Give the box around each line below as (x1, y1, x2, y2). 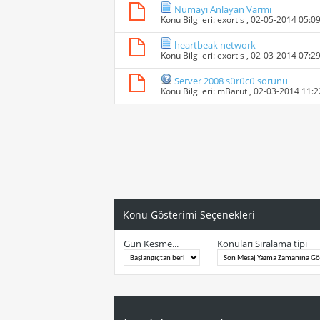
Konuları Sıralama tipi (217, 237, 307, 251)
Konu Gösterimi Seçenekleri (123, 208, 255, 222)
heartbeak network (174, 39, 256, 52)
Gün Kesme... (124, 237, 179, 251)
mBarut (217, 85, 247, 98)
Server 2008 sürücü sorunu (174, 74, 288, 88)
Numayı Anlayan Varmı (174, 3, 271, 16)
